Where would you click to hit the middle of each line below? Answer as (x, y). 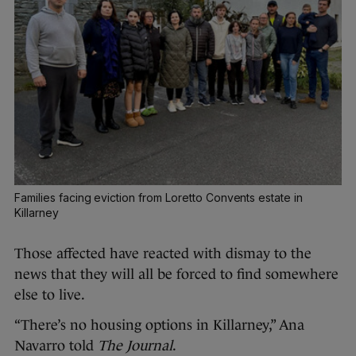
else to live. (50, 295)
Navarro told (56, 346)
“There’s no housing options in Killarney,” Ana (159, 325)
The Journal (135, 346)
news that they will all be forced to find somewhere (176, 275)
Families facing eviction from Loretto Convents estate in (159, 198)
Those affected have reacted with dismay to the (163, 254)
